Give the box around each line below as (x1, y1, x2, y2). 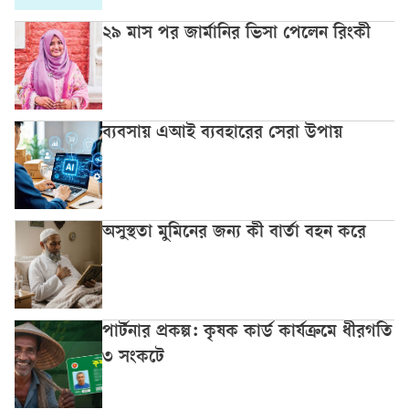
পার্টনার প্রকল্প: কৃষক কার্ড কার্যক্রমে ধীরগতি (102, 323, 342, 344)
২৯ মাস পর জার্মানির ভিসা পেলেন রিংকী (102, 25, 371, 46)
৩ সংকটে (102, 349, 164, 370)
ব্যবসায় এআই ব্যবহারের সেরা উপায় (102, 124, 342, 145)
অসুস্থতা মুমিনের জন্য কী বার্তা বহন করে (102, 224, 366, 245)
